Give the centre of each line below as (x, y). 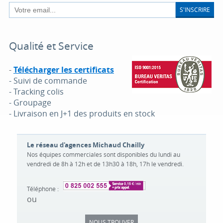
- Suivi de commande (48, 81)
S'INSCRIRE (195, 9)
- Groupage (30, 103)
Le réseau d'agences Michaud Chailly (86, 145)
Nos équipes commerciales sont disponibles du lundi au (104, 154)
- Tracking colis (36, 92)
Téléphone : (43, 189)
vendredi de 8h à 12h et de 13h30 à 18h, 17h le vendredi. (105, 164)
